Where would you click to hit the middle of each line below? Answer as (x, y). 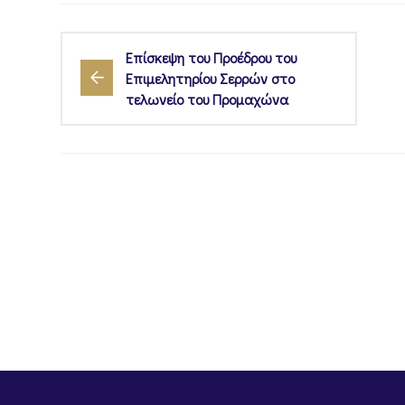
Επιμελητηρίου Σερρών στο (210, 78)
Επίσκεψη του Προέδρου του (211, 57)
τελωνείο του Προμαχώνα (207, 99)
